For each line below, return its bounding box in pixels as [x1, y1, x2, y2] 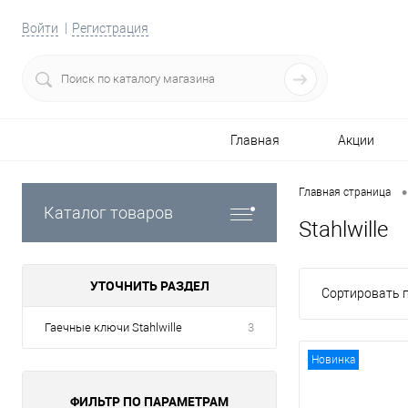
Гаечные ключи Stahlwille [45, 321, 182, 334]
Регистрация [72, 21, 148, 36]
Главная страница [299, 186, 391, 199]
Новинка [311, 353, 355, 367]
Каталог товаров [44, 203, 173, 222]
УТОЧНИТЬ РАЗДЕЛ [89, 277, 209, 294]
